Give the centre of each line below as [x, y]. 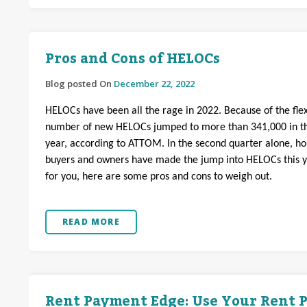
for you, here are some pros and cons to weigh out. [159, 177]
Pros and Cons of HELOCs [133, 59]
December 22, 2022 [154, 84]
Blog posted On [79, 84]
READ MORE [91, 222]
